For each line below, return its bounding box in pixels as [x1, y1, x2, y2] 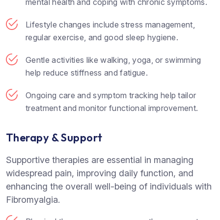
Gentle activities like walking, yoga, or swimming [26, 55, 201, 65]
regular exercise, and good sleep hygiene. [26, 32, 179, 43]
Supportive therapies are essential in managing [6, 154, 193, 165]
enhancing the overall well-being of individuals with [6, 181, 212, 192]
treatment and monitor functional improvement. [26, 103, 198, 113]
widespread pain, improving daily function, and [6, 167, 193, 178]
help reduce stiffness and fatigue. [26, 68, 148, 78]
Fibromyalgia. [6, 194, 60, 205]
